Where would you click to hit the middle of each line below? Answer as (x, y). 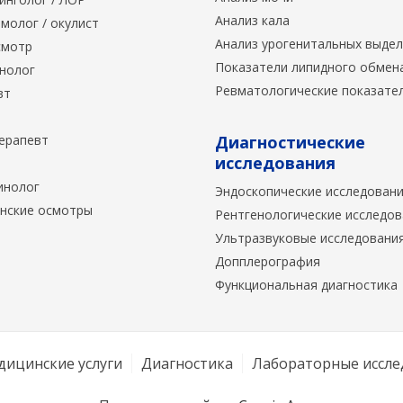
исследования (275, 163)
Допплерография (268, 262)
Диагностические (290, 143)
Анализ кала (252, 21)
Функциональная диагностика (306, 285)
